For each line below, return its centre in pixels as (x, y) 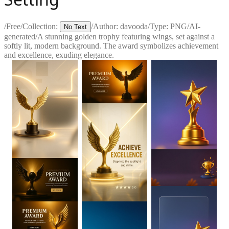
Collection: (40, 26)
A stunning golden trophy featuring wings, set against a (126, 36)
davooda (134, 26)
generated (20, 36)
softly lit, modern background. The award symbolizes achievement (111, 45)
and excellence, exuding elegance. (59, 55)
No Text (75, 27)
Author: (107, 26)
